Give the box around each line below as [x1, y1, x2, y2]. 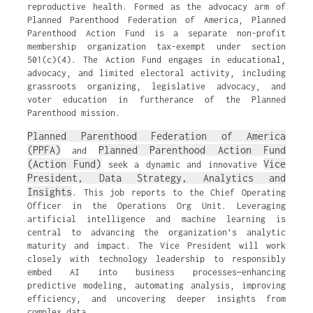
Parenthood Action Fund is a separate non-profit [27, 28, 286, 38]
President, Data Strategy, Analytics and [27, 172, 286, 184]
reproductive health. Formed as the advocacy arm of [27, 1, 286, 12]
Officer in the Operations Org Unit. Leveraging [27, 201, 286, 211]
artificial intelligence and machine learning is [27, 214, 286, 224]
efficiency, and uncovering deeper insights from [27, 293, 286, 304]
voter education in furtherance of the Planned [27, 94, 286, 105]
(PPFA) [27, 144, 61, 156]
